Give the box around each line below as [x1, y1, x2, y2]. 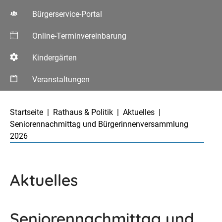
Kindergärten [32, 53, 77, 62]
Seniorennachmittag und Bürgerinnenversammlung [10, 119, 188, 129]
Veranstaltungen [32, 75, 90, 84]
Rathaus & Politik [53, 108, 113, 117]
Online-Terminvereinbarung [32, 31, 126, 41]
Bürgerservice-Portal [32, 9, 102, 19]
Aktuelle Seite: [9, 91, 58, 101]
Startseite [10, 108, 43, 117]
